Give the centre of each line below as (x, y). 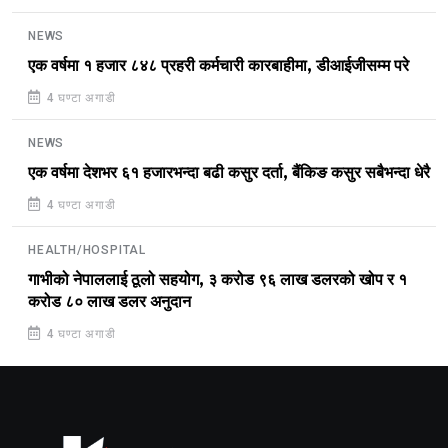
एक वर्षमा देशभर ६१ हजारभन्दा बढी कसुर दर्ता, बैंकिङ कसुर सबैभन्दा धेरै (229, 172)
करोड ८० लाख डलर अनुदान (109, 301)
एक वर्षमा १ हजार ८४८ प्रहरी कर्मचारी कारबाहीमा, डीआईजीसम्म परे (218, 65)
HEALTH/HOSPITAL (87, 249)
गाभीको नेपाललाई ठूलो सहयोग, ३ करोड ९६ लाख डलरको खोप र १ (217, 279)
